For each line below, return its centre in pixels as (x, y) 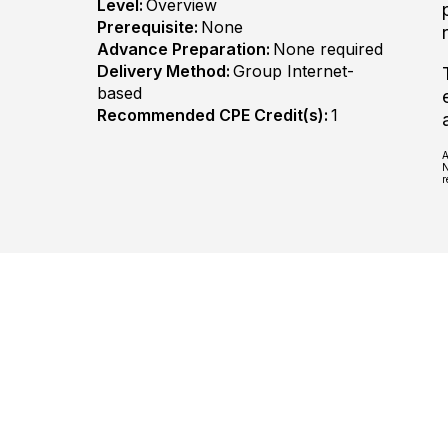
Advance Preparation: (183, 49)
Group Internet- (293, 71)
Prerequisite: (147, 27)
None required (328, 49)
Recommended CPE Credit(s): (212, 115)
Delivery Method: (163, 71)
